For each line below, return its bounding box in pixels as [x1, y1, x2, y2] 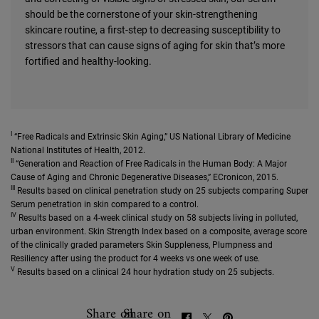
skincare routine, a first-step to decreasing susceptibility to [25, 23, 281, 36]
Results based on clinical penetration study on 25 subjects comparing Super [15, 185, 308, 196]
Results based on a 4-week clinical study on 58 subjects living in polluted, [16, 212, 298, 223]
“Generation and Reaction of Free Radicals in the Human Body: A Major [14, 158, 287, 169]
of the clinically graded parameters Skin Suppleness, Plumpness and [11, 239, 273, 250]
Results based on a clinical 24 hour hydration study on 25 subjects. [15, 266, 274, 277]
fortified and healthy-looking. [25, 55, 152, 67]
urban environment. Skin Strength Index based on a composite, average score [11, 226, 307, 236]
